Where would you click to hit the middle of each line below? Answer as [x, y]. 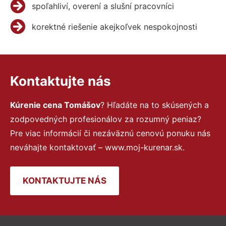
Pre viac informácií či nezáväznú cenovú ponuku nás [110, 133]
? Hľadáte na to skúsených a [155, 105]
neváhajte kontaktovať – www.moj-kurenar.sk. [97, 147]
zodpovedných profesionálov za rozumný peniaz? [106, 119]
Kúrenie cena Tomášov [55, 105]
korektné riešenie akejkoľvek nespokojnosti [114, 26]
